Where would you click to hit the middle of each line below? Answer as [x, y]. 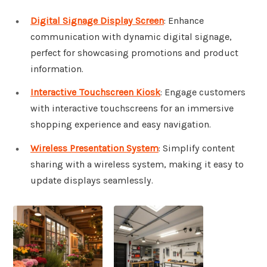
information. [57, 69]
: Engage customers [203, 92]
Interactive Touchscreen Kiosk [95, 92]
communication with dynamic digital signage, [131, 36]
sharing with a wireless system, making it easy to [137, 164]
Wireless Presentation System [94, 148]
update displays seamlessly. [92, 181]
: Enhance [184, 20]
